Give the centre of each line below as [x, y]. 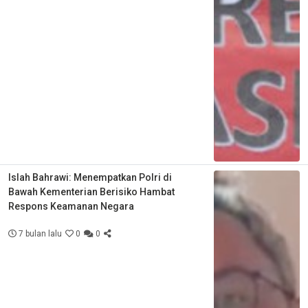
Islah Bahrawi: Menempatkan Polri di [90, 177]
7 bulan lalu [39, 233]
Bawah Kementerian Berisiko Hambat [91, 191]
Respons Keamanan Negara [71, 206]
